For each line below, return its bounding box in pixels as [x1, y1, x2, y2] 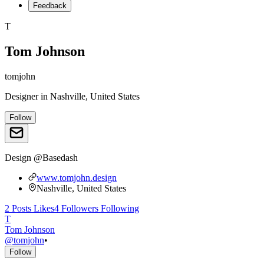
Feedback [33, 1, 67, 10]
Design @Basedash [5, 152, 78, 163]
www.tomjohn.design [37, 172, 117, 183]
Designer [5, 91, 38, 101]
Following [98, 203, 139, 213]
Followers [59, 203, 98, 213]
